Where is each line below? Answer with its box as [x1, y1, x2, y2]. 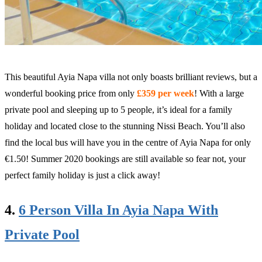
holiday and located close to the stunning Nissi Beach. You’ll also [5, 120, 245, 131]
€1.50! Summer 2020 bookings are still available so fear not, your [5, 153, 246, 164]
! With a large [194, 88, 244, 98]
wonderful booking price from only [5, 88, 137, 98]
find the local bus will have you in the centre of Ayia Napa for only [5, 137, 251, 147]
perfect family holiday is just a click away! [5, 170, 160, 180]
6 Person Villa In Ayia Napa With [19, 202, 218, 218]
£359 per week [137, 88, 194, 98]
